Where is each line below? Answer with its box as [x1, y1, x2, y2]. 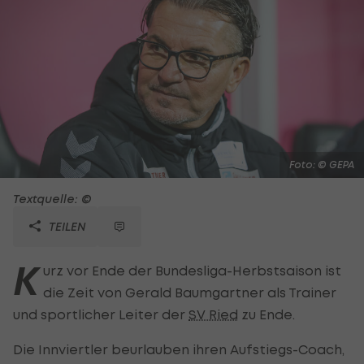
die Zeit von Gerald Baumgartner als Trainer [43, 284, 336, 301]
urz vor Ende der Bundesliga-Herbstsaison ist [43, 262, 341, 279]
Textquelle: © [13, 191, 92, 206]
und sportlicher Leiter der [13, 305, 188, 323]
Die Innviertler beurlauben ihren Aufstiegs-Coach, [13, 340, 344, 357]
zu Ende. [238, 305, 295, 323]
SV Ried [188, 305, 238, 323]
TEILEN [45, 219, 86, 233]
